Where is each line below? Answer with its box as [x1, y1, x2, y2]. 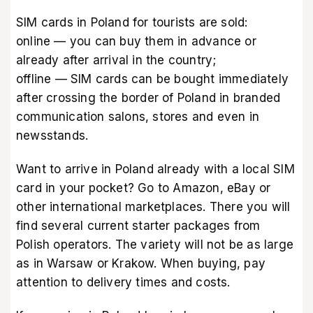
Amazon [173, 181, 220, 196]
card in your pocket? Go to [16, 181, 173, 196]
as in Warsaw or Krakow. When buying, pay [16, 256, 266, 271]
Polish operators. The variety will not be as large [16, 238, 294, 252]
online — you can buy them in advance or [16, 34, 256, 48]
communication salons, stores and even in [16, 109, 260, 124]
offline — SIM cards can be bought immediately [16, 71, 289, 86]
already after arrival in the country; [16, 52, 217, 67]
